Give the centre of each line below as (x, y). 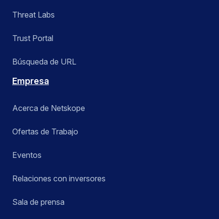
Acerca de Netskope (49, 108)
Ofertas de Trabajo (45, 131)
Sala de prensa (38, 202)
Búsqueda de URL (44, 61)
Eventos (27, 155)
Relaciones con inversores (59, 178)
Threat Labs (33, 14)
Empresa (31, 81)
